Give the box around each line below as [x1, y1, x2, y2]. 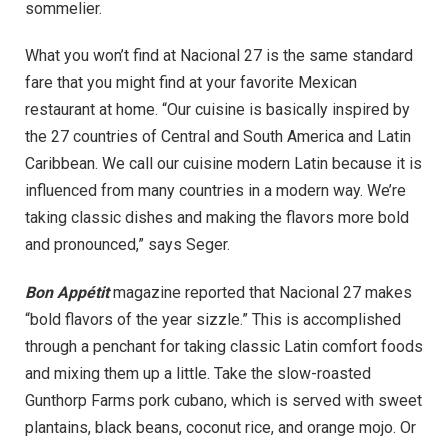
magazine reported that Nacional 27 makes [109, 283, 412, 303]
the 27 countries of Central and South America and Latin [25, 127, 411, 147]
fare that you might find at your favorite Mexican [25, 73, 357, 93]
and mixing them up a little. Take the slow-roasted [25, 364, 371, 384]
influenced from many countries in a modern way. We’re [25, 181, 406, 201]
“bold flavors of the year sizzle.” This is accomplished [25, 310, 401, 330]
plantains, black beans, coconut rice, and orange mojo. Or [25, 418, 416, 438]
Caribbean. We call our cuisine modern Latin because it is [25, 154, 422, 174]
